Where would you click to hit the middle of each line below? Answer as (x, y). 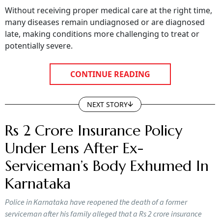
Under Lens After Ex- (74, 141)
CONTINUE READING (110, 67)
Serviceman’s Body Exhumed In (107, 159)
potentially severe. (39, 39)
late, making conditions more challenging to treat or (102, 27)
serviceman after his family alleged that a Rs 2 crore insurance (103, 207)
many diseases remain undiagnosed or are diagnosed (105, 15)
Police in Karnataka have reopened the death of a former (96, 195)
